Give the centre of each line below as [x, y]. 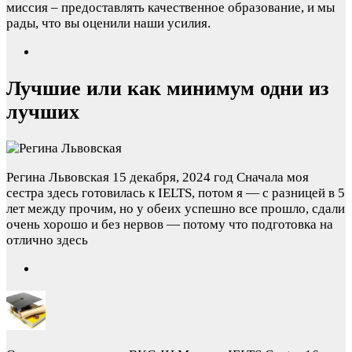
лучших [43, 112]
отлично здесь [47, 240]
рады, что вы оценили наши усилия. [108, 23]
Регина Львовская [58, 178]
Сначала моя [273, 178]
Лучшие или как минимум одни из [167, 89]
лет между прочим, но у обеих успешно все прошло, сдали [176, 209]
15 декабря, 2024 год [173, 178]
